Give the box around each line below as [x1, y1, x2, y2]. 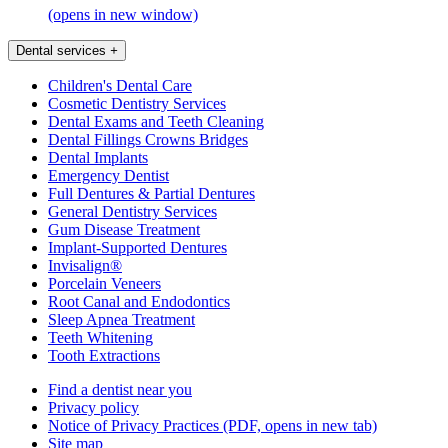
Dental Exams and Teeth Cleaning [48, 112, 264, 130]
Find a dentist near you [48, 380, 192, 398]
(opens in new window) [48, 5, 198, 23]
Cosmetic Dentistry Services [48, 94, 226, 112]
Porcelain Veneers [48, 274, 161, 292]
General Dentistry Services [48, 202, 217, 220]
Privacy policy [48, 398, 139, 416]
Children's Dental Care [48, 76, 192, 94]
